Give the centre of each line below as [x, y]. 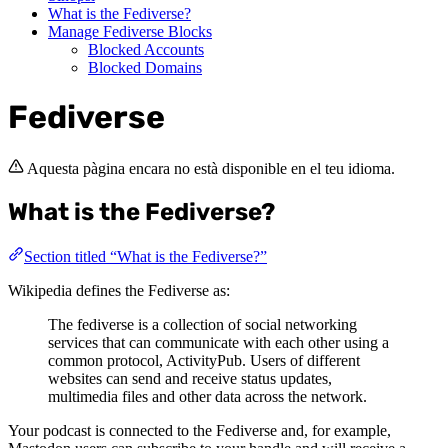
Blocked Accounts [146, 49]
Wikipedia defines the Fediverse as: [119, 290]
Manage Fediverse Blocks [130, 31]
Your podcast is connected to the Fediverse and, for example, [199, 430]
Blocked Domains [145, 67]
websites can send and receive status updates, [190, 378]
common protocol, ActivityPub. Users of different [204, 360]
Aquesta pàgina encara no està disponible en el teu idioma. [211, 168]
